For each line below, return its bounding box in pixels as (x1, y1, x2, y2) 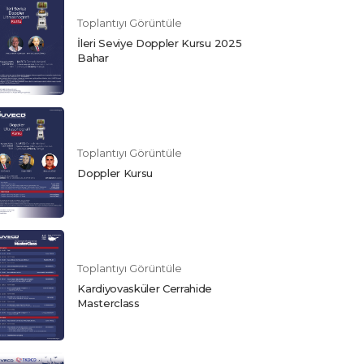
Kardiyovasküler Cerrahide (77, 282, 213, 296)
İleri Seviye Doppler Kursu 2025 (77, 37, 242, 50)
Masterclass (77, 297, 140, 310)
